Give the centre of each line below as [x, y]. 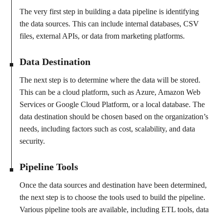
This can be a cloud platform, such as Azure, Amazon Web [110, 92]
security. [32, 141]
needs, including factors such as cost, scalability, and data [107, 129]
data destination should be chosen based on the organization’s [114, 116]
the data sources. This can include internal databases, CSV [109, 23]
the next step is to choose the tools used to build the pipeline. [112, 197]
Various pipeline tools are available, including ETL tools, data [114, 209]
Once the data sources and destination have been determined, [113, 185]
